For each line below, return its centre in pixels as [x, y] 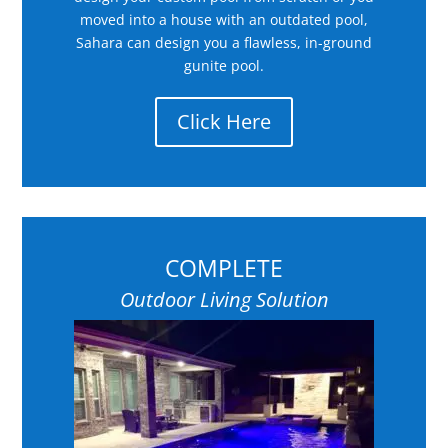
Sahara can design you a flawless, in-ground [224, 42]
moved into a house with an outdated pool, [224, 19]
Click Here [224, 121]
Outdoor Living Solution [224, 299]
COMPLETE [224, 267]
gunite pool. [224, 65]
